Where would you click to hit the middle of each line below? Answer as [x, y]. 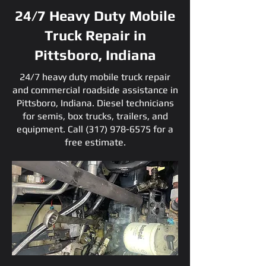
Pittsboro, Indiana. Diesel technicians [95, 103]
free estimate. [95, 142]
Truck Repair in [95, 35]
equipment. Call [51, 129]
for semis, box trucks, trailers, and [95, 116]
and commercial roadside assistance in [95, 90]
